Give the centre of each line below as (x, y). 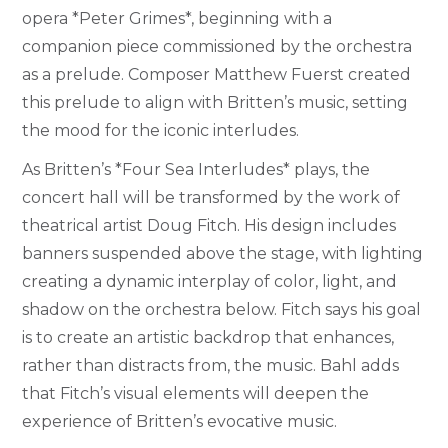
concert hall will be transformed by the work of (211, 197)
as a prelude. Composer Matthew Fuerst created (217, 75)
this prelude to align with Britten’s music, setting (215, 103)
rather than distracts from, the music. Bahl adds (211, 365)
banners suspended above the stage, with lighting (223, 253)
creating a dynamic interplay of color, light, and (210, 281)
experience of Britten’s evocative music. (180, 421)
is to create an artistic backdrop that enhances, (208, 337)
